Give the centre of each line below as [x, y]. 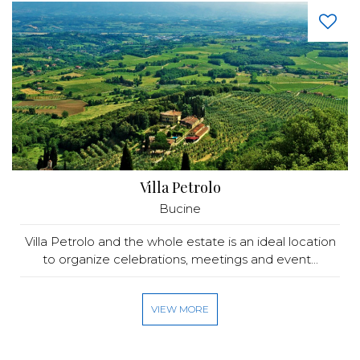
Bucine [180, 209]
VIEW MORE [180, 309]
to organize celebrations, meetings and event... [180, 259]
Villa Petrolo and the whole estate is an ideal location [180, 241]
